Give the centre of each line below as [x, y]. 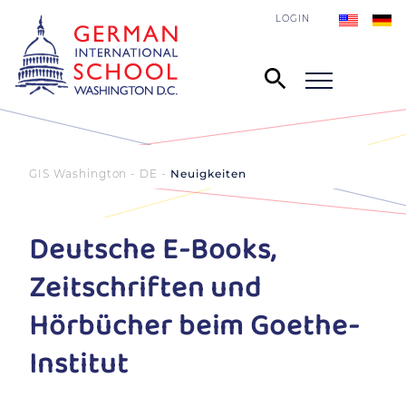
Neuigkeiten [208, 174]
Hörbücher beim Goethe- [195, 327]
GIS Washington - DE [94, 174]
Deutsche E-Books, [153, 251]
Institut [79, 365]
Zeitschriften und [146, 289]
